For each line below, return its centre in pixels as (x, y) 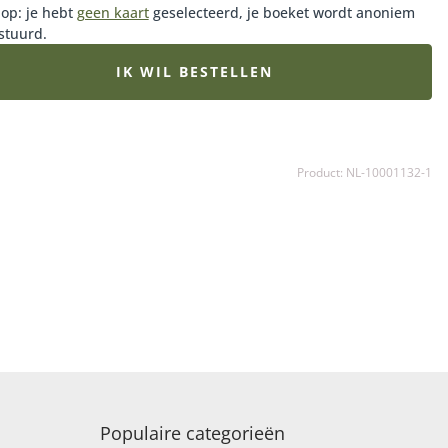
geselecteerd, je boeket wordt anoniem (281, 12)
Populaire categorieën (192, 433)
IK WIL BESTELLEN (194, 71)
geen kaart (112, 12)
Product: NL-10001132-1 (364, 172)
